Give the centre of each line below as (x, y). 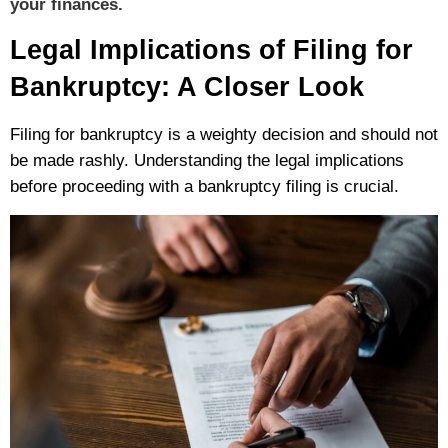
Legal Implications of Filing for (211, 50)
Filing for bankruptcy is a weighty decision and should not (224, 135)
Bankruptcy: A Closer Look (187, 87)
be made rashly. (69, 161)
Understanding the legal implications (266, 161)
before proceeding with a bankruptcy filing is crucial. (204, 187)
